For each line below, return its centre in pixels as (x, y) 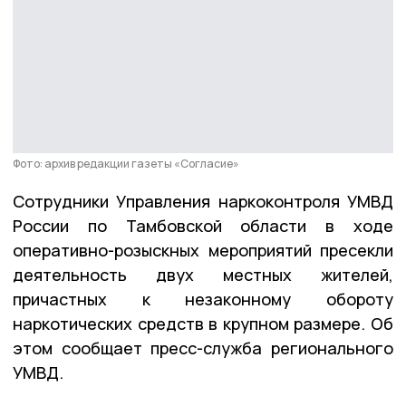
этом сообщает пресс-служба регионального (203, 348)
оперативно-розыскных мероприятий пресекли (203, 250)
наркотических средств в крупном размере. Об (203, 323)
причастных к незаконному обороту (203, 299)
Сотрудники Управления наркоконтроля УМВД (203, 201)
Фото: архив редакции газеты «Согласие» (126, 163)
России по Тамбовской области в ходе (203, 225)
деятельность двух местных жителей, (203, 274)
